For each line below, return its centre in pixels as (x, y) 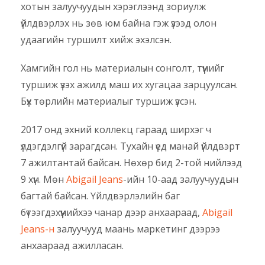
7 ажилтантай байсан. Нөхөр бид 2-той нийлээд (131, 163)
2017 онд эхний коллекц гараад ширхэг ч (116, 130)
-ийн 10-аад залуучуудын (181, 180)
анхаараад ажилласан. (72, 246)
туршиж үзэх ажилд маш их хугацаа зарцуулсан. (129, 85)
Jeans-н (39, 229)
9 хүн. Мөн (43, 180)
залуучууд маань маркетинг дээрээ (138, 229)
